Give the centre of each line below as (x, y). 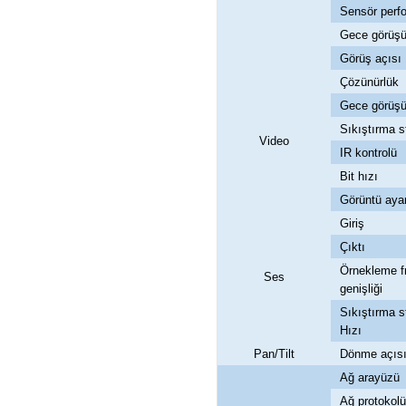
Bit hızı (359, 177)
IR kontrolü (368, 153)
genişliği (361, 289)
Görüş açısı (371, 59)
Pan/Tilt (274, 354)
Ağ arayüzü (370, 378)
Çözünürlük (369, 82)
